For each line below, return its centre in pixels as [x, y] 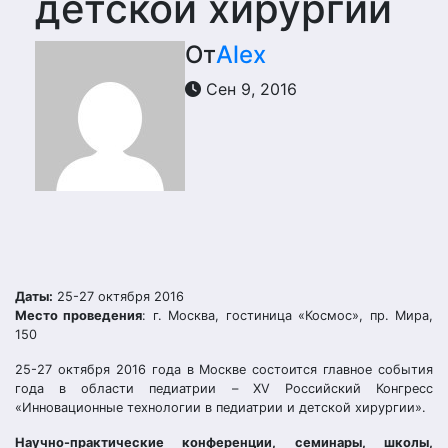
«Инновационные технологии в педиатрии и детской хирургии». [220, 407]
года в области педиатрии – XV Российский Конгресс [224, 388]
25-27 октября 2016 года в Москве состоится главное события [224, 369]
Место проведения [79, 315]
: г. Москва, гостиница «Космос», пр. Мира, [288, 315]
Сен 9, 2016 [249, 89]
